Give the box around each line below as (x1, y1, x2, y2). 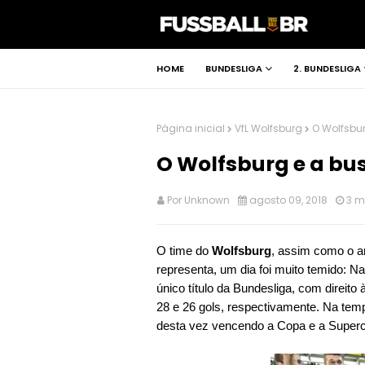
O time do (156, 244, 212, 257)
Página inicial (156, 121, 225, 135)
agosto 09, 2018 (249, 193, 328, 207)
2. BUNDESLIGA (293, 62, 361, 75)
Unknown (184, 193, 230, 207)
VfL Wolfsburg (235, 121, 302, 135)
